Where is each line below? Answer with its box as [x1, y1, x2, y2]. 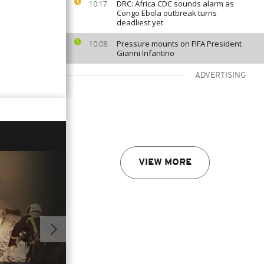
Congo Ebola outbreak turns [117, 8, 217, 18]
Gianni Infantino [117, 48, 174, 58]
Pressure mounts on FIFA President [117, 38, 242, 49]
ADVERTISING [195, 71, 246, 80]
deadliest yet [117, 17, 163, 28]
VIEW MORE [138, 158, 192, 167]
